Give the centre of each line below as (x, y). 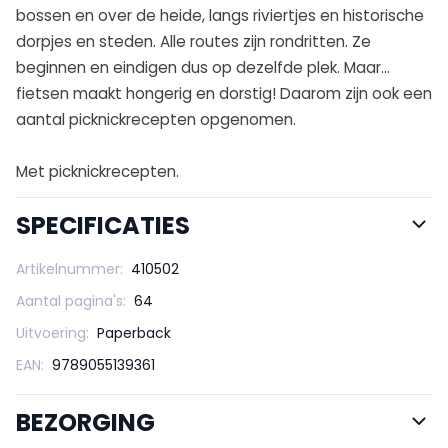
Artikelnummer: (69, 268)
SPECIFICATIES (103, 225)
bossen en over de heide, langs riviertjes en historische (220, 15)
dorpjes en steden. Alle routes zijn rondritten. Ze (193, 41)
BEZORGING (85, 422)
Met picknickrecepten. (97, 171)
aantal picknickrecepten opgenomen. (156, 119)
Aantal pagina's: (71, 300)
